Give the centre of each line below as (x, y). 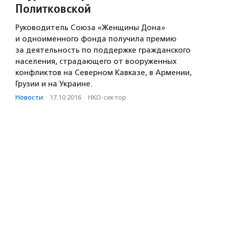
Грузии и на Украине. (54, 84)
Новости (29, 98)
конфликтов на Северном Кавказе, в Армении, (104, 73)
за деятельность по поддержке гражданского (103, 50)
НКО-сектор (107, 98)
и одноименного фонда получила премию (96, 39)
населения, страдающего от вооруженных (96, 62)
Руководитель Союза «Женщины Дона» (90, 28)
